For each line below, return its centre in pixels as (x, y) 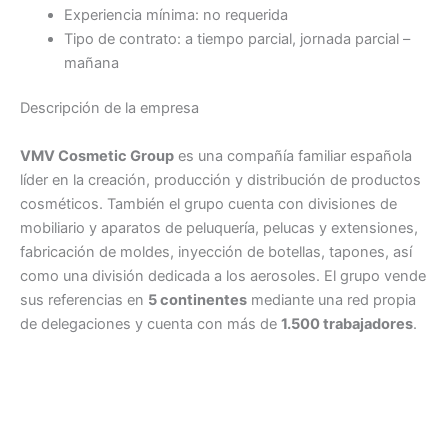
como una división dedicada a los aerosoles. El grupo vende (223, 275)
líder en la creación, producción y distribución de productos (220, 179)
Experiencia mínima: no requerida (175, 14)
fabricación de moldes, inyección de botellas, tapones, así (216, 251)
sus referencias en (84, 299)
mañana (91, 62)
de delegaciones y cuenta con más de (150, 323)
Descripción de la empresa (109, 108)
